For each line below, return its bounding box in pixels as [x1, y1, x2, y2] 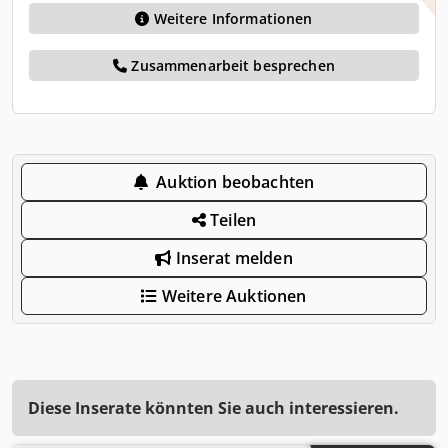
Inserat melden [171, 246, 293, 269]
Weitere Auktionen [157, 284, 307, 307]
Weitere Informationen [153, 8, 313, 28]
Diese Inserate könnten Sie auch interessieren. [28, 396, 399, 419]
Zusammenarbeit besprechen [127, 55, 335, 75]
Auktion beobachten [156, 170, 315, 193]
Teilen [206, 208, 257, 231]
